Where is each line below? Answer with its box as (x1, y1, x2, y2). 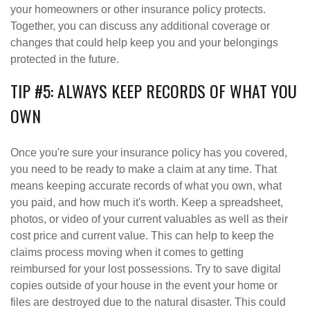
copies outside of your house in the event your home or (10, 280, 277, 292)
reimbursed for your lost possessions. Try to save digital (10, 263, 281, 275)
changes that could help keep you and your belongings (10, 37, 278, 49)
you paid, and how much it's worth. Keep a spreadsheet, (10, 197, 283, 209)
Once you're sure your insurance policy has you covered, (10, 147, 287, 159)
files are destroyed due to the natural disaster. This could (10, 296, 286, 309)
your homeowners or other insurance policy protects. (10, 3, 266, 16)
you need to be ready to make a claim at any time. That (10, 163, 277, 176)
